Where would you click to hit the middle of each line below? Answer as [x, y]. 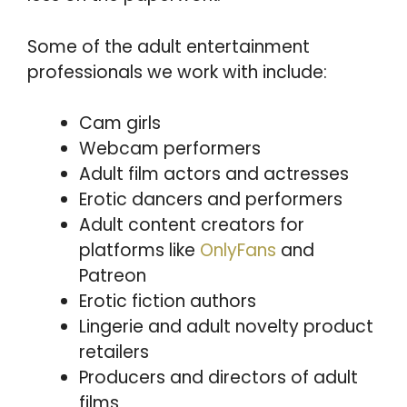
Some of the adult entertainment [169, 46]
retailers [114, 352]
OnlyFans [238, 250]
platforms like [139, 250]
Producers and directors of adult [218, 377]
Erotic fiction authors [168, 301]
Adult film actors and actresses [214, 174]
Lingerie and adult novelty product [226, 327]
